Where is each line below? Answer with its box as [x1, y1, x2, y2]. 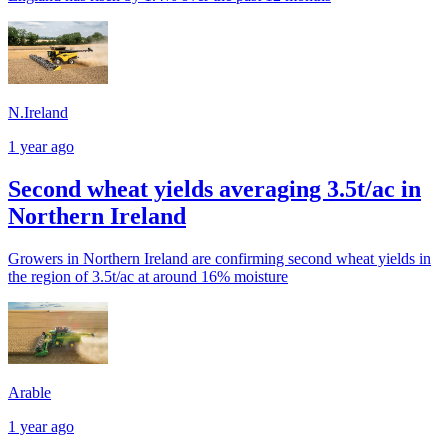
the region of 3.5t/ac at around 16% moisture [8, 267, 288, 285]
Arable [8, 383, 51, 401]
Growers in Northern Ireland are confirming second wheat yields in [8, 249, 431, 267]
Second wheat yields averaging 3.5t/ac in [8, 175, 421, 202]
